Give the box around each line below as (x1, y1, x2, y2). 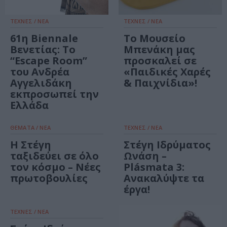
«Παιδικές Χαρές (124, 65, 211, 79)
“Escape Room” (10, 54, 87, 68)
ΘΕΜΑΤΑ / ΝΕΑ (10, 124, 51, 132)
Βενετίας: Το (10, 43, 75, 57)
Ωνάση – (124, 149, 167, 163)
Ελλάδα (10, 98, 49, 112)
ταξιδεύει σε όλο (10, 149, 99, 163)
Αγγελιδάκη (10, 76, 72, 90)
